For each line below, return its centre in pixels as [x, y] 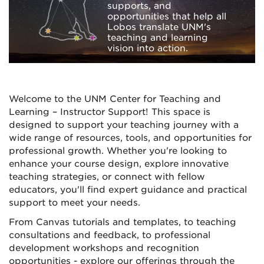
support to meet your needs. [75, 203]
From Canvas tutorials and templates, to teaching [123, 222]
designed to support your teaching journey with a [124, 125]
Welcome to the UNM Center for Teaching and [115, 99]
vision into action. [148, 48]
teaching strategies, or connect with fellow [107, 177]
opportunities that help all [167, 16]
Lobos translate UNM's [159, 27]
